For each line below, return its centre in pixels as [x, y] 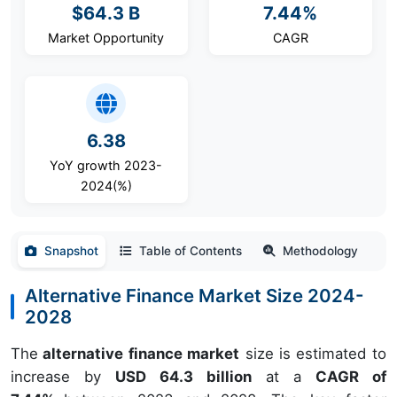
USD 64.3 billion [183, 377]
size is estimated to [313, 354]
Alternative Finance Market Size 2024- [195, 296]
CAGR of [350, 377]
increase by [63, 377]
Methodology [320, 251]
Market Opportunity [106, 38]
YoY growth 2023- [106, 165]
